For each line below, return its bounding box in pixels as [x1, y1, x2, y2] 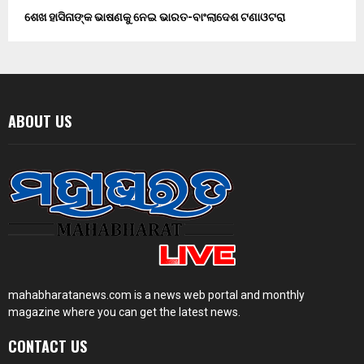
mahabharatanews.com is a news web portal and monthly [8, 288, 305, 302]
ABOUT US [8, 110, 71, 132]
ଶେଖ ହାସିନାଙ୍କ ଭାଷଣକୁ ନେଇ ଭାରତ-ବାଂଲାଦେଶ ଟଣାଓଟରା [24, 11, 285, 24]
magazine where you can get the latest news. [8, 305, 240, 319]
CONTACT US [8, 336, 87, 357]
